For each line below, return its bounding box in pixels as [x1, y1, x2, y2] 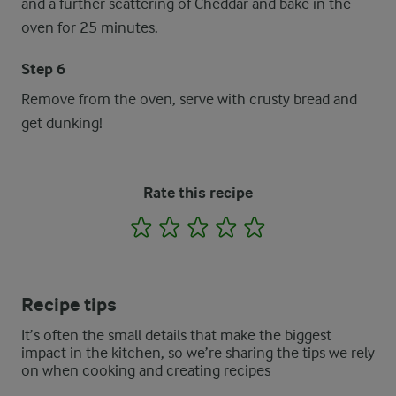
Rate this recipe [143, 184, 253, 202]
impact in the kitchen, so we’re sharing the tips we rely [21, 344, 375, 362]
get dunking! [21, 114, 103, 132]
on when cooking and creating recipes [21, 362, 270, 379]
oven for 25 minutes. [21, 19, 158, 36]
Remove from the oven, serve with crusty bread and [21, 90, 357, 108]
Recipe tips [21, 293, 117, 316]
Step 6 [21, 60, 65, 79]
